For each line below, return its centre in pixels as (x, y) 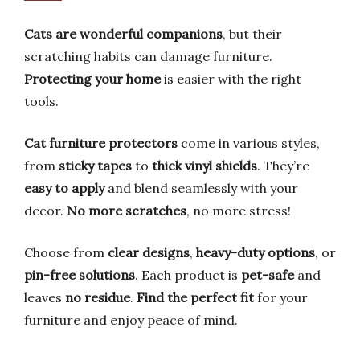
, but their (252, 34)
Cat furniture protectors (101, 143)
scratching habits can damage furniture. (148, 56)
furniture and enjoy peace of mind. (131, 320)
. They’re (283, 166)
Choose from (66, 252)
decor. (45, 211)
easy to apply (64, 188)
